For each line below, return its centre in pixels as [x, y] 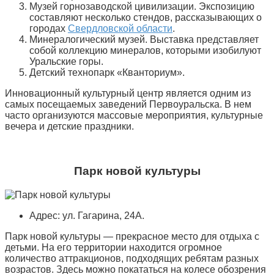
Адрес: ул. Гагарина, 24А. [87, 215]
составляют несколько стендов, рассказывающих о [146, 18]
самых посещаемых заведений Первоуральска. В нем [128, 105]
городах [49, 29]
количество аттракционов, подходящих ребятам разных [132, 258]
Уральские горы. [66, 62]
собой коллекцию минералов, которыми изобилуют [145, 51]
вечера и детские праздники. [69, 127]
